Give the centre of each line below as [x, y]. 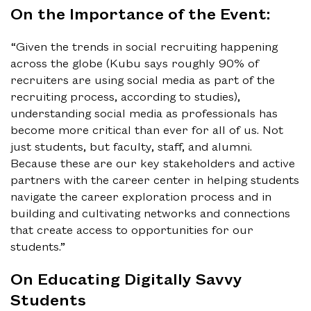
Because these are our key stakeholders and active [153, 163]
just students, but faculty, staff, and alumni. [131, 146]
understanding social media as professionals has [144, 113]
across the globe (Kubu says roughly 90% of [135, 63]
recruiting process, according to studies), [125, 96]
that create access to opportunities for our [132, 229]
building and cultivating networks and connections [150, 213]
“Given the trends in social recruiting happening [144, 46]
